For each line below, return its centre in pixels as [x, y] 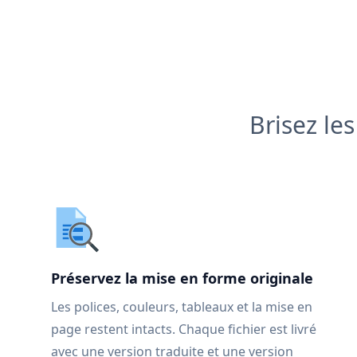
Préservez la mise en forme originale [182, 278]
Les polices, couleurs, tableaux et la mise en [182, 307]
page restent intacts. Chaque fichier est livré [184, 329]
